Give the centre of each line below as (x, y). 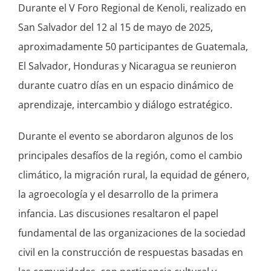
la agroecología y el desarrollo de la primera (118, 194)
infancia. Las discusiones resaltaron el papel (118, 214)
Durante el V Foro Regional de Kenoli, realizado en (132, 8)
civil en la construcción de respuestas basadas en (130, 252)
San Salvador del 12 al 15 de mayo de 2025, (115, 27)
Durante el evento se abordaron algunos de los (126, 136)
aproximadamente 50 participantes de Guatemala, (133, 47)
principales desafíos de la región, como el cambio (130, 155)
